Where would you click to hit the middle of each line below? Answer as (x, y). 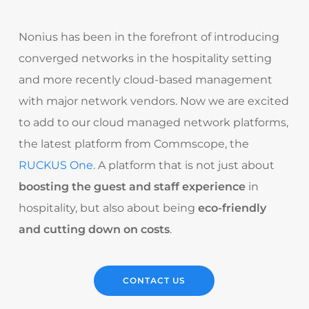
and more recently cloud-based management (145, 79)
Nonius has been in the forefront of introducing (149, 37)
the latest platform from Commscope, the (133, 143)
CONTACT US (154, 280)
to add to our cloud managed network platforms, (153, 122)
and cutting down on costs (94, 229)
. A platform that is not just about (183, 165)
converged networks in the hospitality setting (145, 58)
